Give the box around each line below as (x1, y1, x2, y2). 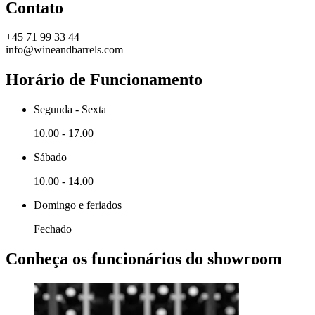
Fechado (34, 223, 72, 236)
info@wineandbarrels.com (6, 44, 123, 56)
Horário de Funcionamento (6, 70, 202, 89)
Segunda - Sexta (34, 103, 106, 116)
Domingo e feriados (34, 199, 122, 212)
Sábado (34, 151, 67, 164)
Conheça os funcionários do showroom (6, 250, 282, 269)
